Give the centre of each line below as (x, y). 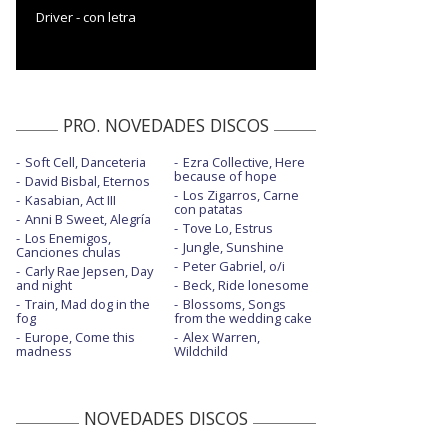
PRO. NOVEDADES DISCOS (166, 124)
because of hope (225, 175)
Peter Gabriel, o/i (233, 265)
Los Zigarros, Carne (240, 194)
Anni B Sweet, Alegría (88, 218)
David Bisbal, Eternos (87, 180)
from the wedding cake (242, 317)
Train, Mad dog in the (87, 303)
